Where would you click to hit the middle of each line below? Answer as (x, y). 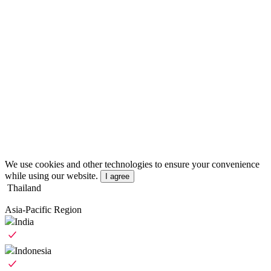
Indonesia (33, 251)
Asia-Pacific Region (43, 210)
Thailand (24, 188)
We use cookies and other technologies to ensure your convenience (132, 165)
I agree (117, 177)
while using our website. (51, 176)
